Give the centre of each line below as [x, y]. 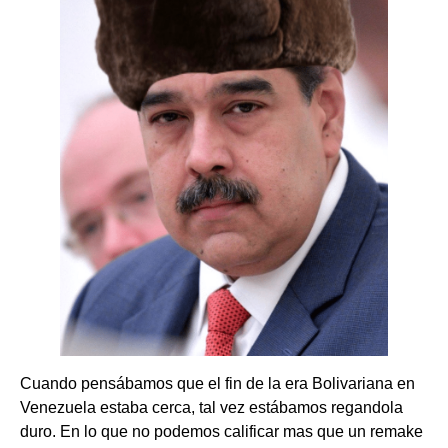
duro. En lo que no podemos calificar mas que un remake [221, 431]
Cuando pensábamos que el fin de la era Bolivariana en [217, 383]
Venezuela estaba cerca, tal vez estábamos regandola [211, 407]
